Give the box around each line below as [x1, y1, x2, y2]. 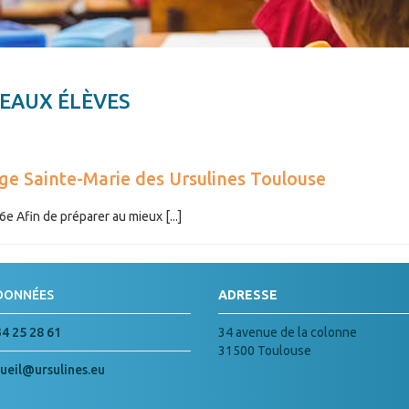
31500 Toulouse [218, 342, 311, 358]
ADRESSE [218, 287, 278, 302]
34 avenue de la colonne [218, 324, 357, 340]
